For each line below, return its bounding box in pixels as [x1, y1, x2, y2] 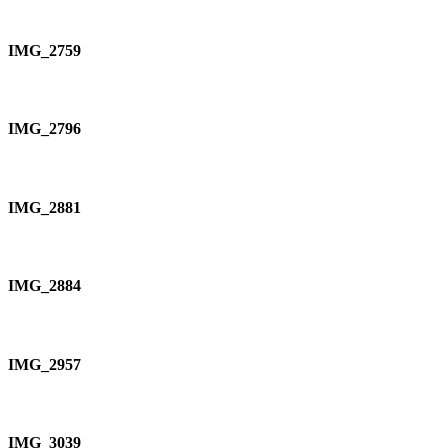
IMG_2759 [8, 41, 81, 59]
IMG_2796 [8, 120, 81, 138]
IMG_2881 [8, 198, 81, 216]
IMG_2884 [8, 277, 81, 295]
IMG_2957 [8, 355, 81, 373]
